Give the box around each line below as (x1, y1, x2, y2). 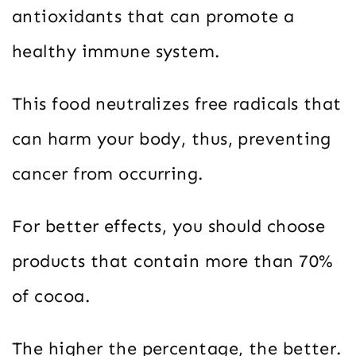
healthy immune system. (12, 40, 220, 62)
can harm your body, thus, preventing (12, 127, 331, 149)
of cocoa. (12, 284, 90, 307)
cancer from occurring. (12, 162, 209, 184)
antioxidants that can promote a (12, 5, 295, 27)
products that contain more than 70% (12, 250, 334, 272)
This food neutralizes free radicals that (12, 92, 342, 114)
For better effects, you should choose (12, 215, 326, 237)
